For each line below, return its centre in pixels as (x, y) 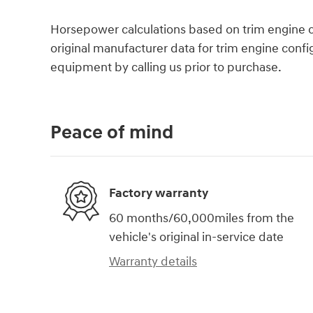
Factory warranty (159, 194)
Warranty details (153, 261)
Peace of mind (112, 132)
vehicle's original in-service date (196, 237)
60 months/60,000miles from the (202, 218)
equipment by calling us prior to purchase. (166, 67)
